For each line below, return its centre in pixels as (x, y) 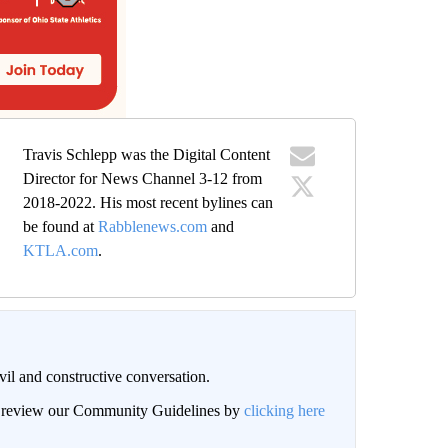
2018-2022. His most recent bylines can (148, 203)
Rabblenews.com (153, 227)
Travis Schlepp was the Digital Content (147, 155)
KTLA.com (61, 251)
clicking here (284, 411)
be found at (61, 227)
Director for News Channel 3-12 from (143, 179)
